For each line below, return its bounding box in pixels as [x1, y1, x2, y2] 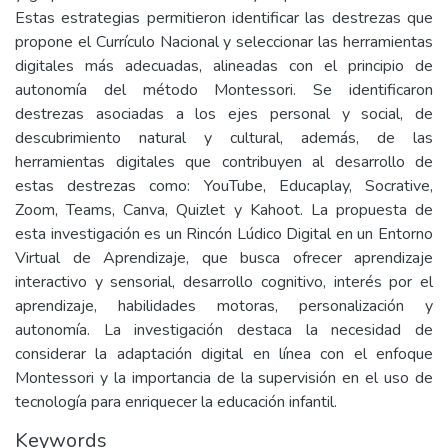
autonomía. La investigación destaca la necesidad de [15, 319, 433, 341]
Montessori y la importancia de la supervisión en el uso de [15, 367, 433, 389]
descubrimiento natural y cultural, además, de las [15, 127, 433, 149]
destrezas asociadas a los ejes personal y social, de [15, 103, 433, 125]
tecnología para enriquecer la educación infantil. [15, 391, 337, 413]
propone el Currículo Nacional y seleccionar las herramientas [15, 31, 433, 53]
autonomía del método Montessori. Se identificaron [15, 79, 433, 101]
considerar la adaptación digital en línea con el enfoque [15, 343, 433, 365]
